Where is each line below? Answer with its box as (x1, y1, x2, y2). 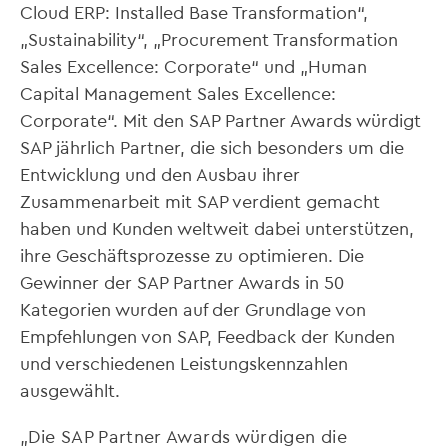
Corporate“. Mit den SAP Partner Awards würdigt (20, 109, 421, 130)
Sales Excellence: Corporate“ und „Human (20, 55, 367, 76)
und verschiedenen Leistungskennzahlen (20, 352, 348, 373)
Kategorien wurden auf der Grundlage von (20, 298, 366, 319)
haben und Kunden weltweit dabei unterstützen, (20, 217, 414, 238)
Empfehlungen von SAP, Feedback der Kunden (20, 325, 395, 346)
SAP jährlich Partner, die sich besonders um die (20, 136, 404, 157)
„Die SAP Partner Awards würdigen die (20, 425, 347, 446)
